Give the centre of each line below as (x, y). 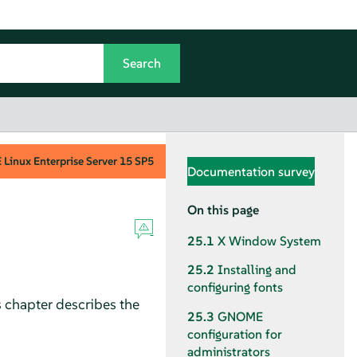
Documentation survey (251, 171)
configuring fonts (235, 288)
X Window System (269, 241)
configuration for (235, 334)
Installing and (257, 270)
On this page (223, 210)
